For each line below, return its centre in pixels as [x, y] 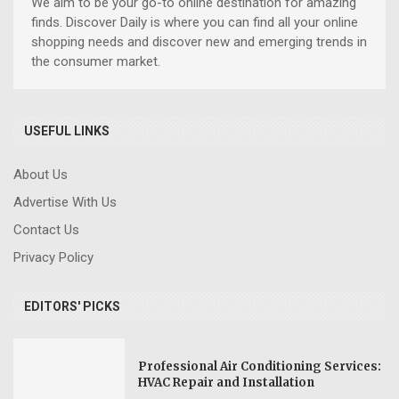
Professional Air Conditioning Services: [260, 367]
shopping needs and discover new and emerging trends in [199, 41]
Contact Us [46, 229]
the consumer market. [98, 61]
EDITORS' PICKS [72, 306]
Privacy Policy [53, 257]
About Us [41, 174]
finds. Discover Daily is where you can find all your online [195, 22]
